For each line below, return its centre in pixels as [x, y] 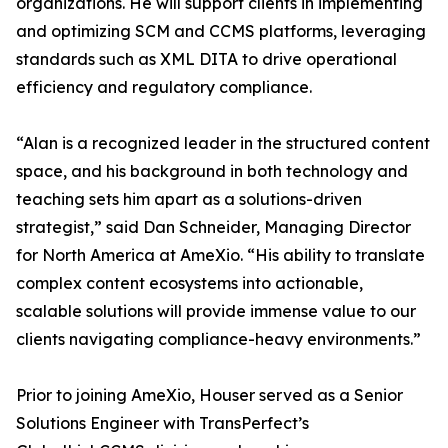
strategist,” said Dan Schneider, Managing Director [213, 227]
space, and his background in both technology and [212, 171]
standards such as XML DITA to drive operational [206, 59]
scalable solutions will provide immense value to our [216, 311]
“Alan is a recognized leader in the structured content [223, 143]
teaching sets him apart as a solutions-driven [189, 199]
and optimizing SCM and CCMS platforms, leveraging [221, 31]
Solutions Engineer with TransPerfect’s [162, 423]
